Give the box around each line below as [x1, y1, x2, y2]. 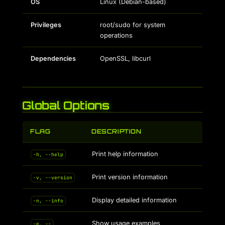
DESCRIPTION [91, 128, 142, 135]
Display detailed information [92, 196, 177, 204]
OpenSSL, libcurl [100, 55, 151, 62]
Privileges [31, 21, 61, 29]
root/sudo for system [100, 21, 165, 29]
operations [100, 32, 133, 39]
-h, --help [33, 151, 63, 158]
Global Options [22, 98, 109, 112]
